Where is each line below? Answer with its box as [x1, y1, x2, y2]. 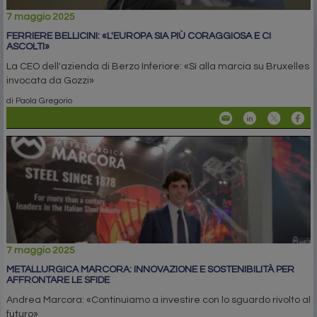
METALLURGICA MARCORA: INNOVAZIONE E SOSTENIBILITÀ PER [6, 265, 294, 275]
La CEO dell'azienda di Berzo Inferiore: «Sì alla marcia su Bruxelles [6, 62, 309, 72]
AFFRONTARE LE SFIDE [6, 275, 110, 286]
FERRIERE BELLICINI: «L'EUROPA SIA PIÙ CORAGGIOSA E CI [6, 31, 271, 42]
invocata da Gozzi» [6, 76, 94, 86]
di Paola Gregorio [6, 96, 72, 105]
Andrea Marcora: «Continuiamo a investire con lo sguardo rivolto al [6, 295, 311, 306]
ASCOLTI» [6, 42, 50, 52]
